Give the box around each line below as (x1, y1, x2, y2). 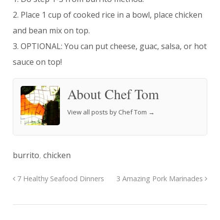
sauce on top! (12, 56, 62, 68)
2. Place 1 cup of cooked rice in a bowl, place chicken (12, 9, 202, 21)
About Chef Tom (67, 84, 159, 104)
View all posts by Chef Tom (67, 108, 148, 117)
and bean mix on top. (12, 25, 90, 36)
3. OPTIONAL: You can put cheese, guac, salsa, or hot (12, 41, 207, 52)
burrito (12, 150, 39, 161)
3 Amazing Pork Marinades (116, 174, 205, 184)
